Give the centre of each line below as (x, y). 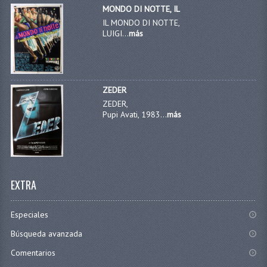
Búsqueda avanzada (46, 234)
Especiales (29, 215)
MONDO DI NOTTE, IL (142, 9)
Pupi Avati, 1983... (135, 114)
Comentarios (33, 253)
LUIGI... (116, 34)
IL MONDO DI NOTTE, (142, 23)
